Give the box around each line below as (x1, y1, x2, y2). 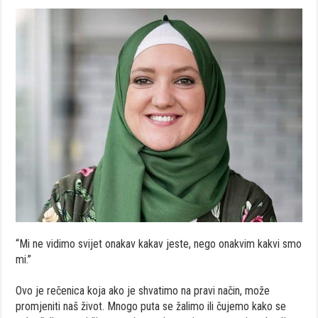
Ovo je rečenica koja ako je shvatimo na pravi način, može (16, 283, 270, 297)
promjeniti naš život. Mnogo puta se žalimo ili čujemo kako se (16, 299, 287, 313)
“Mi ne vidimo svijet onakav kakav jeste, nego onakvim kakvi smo (16, 236, 302, 251)
